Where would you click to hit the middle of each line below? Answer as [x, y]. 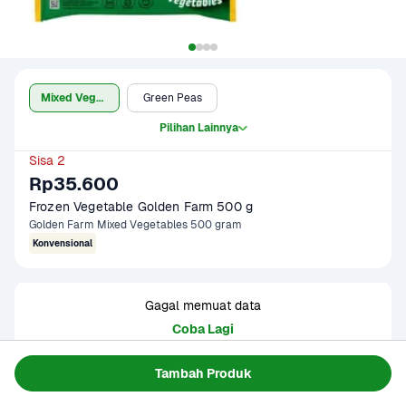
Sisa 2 [47, 160]
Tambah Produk [203, 373]
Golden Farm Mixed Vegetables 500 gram [135, 225]
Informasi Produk [92, 391]
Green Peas [172, 98]
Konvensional [63, 243]
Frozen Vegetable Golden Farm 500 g [141, 207]
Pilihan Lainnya [198, 128]
